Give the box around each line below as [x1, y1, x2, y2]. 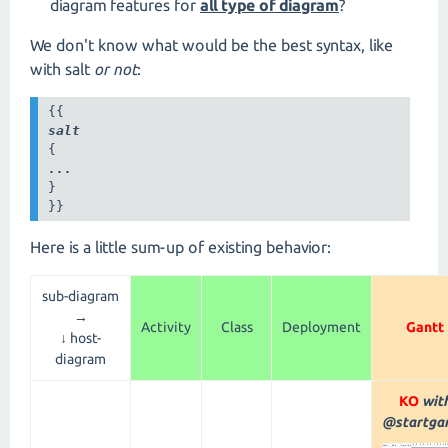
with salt [30, 60, 94, 78]
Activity [141, 318, 191, 335]
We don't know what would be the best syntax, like [30, 36, 393, 54]
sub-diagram [42, 287, 119, 304]
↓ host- [60, 329, 101, 346]
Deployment [282, 318, 361, 335]
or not [94, 60, 137, 78]
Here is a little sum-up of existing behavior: [30, 237, 331, 256]
